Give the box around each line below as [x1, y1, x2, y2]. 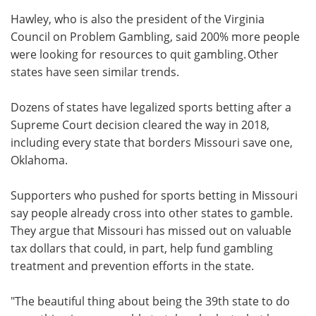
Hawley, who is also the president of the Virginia [11, 11, 265, 26]
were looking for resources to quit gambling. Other [11, 46, 279, 61]
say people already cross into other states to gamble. [11, 205, 293, 220]
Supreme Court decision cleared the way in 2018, [11, 116, 269, 132]
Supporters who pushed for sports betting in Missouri [11, 187, 298, 202]
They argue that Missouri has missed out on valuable [11, 222, 291, 238]
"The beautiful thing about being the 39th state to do [11, 293, 290, 308]
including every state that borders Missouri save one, [11, 134, 293, 150]
